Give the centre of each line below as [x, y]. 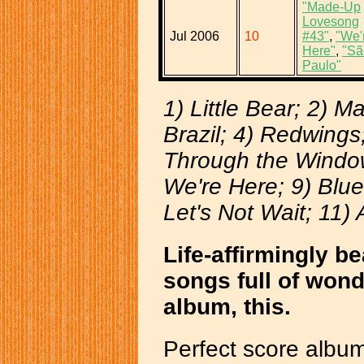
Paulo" [322, 65]
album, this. [227, 306]
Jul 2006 [195, 36]
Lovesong [331, 21]
